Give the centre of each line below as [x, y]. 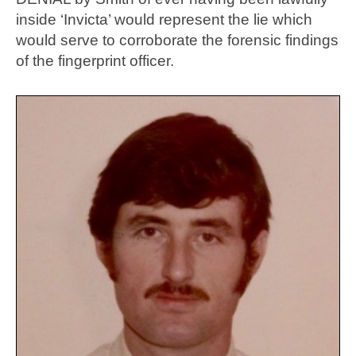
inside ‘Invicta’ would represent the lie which [164, 19]
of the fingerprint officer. [97, 60]
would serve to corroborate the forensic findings [177, 40]
